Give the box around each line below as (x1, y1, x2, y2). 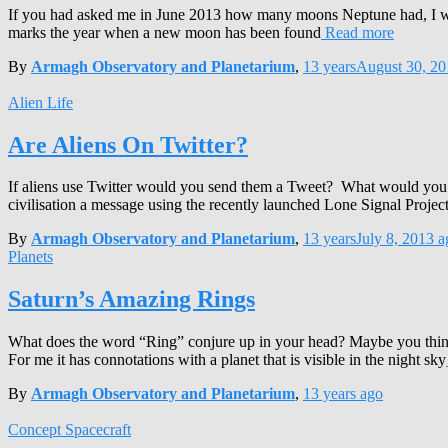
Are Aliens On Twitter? (8, 131, 248, 158)
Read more (321, 23, 394, 41)
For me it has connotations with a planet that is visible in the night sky (8, 351, 446, 369)
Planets (8, 248, 53, 266)
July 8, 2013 (356, 230, 434, 248)
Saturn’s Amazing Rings (8, 286, 255, 313)
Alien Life (8, 93, 73, 111)
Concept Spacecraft (8, 421, 131, 439)
